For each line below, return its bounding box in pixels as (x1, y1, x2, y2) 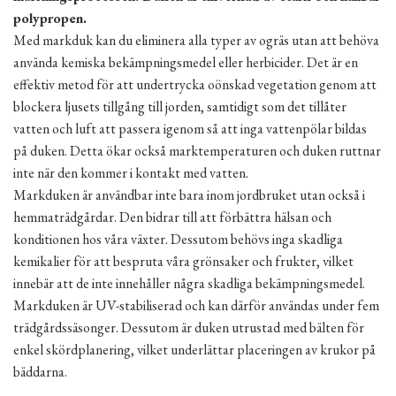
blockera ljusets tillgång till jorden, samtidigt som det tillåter (13, 97, 346, 117)
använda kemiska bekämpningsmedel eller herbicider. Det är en (13, 53, 358, 72)
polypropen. (13, 9, 87, 28)
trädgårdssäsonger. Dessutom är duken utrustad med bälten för (13, 318, 364, 338)
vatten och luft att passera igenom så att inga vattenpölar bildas (13, 119, 367, 139)
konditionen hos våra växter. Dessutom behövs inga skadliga (13, 230, 343, 249)
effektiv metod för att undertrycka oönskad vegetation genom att (13, 75, 377, 95)
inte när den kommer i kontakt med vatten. (13, 164, 248, 183)
